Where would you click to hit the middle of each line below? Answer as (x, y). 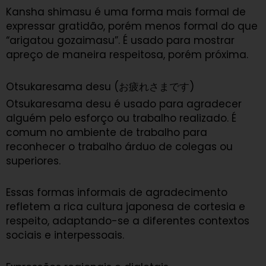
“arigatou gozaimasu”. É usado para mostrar (120, 40)
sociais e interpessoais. (65, 235)
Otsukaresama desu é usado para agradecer (124, 104)
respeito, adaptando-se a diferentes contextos (128, 221)
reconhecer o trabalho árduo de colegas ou (119, 146)
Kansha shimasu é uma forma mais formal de (126, 12)
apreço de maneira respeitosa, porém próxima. (127, 54)
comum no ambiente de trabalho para (107, 132)
